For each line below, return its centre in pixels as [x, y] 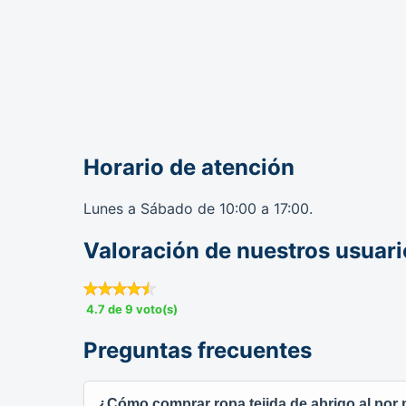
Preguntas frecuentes [198, 350]
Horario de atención [189, 168]
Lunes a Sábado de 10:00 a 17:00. [198, 208]
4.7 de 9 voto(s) [132, 309]
